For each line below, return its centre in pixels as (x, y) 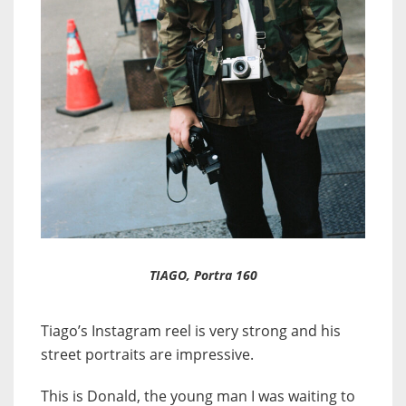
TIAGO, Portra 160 (203, 275)
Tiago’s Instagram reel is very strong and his (191, 331)
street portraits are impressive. (147, 355)
